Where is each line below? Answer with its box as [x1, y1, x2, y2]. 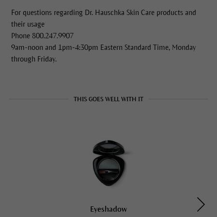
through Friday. [11, 55, 57, 63]
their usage [11, 20, 45, 29]
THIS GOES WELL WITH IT [74, 96, 143, 103]
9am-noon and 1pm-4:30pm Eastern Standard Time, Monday [11, 44, 196, 52]
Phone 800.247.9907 [11, 32, 74, 40]
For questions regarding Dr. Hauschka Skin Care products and [11, 9, 196, 17]
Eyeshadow [90, 205, 127, 214]
